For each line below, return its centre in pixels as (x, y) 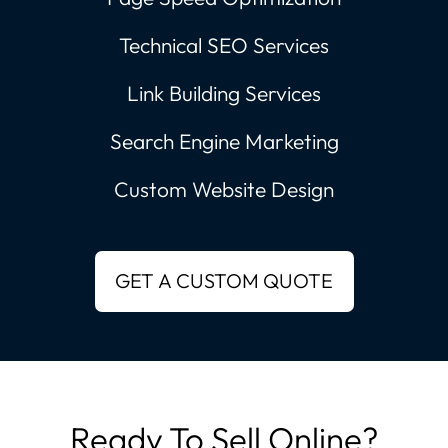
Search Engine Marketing (224, 141)
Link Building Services (224, 93)
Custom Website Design (224, 189)
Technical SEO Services (224, 45)
